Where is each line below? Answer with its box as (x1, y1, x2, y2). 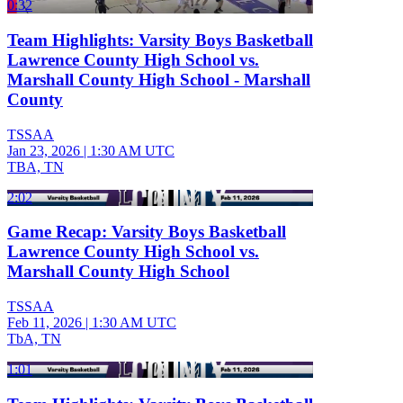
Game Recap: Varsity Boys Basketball (7, 222, 286, 242)
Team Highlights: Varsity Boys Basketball (7, 30, 313, 49)
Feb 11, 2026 (7, 314, 82, 330)
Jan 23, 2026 (7, 142, 80, 158)
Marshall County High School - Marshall (7, 69, 310, 89)
